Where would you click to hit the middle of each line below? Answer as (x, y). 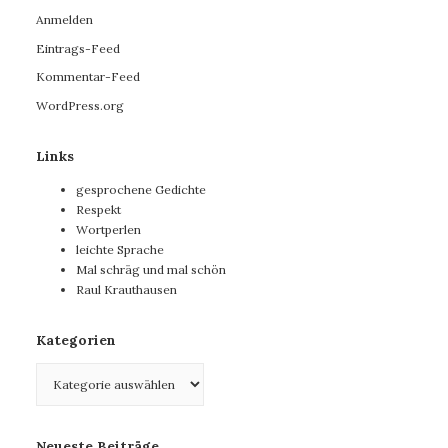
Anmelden (64, 20)
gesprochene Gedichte (141, 189)
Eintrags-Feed (78, 48)
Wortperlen (108, 229)
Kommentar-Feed (88, 77)
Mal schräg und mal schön (151, 269)
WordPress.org (80, 106)
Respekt (98, 209)
